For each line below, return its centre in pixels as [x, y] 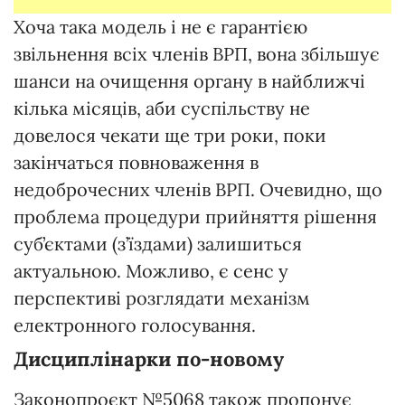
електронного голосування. [135, 325]
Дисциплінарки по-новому [149, 358]
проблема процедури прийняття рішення [195, 216]
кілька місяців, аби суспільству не [162, 108]
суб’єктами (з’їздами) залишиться [158, 243]
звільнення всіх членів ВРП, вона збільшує [197, 53]
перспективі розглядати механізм [162, 297]
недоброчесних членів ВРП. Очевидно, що [198, 189]
